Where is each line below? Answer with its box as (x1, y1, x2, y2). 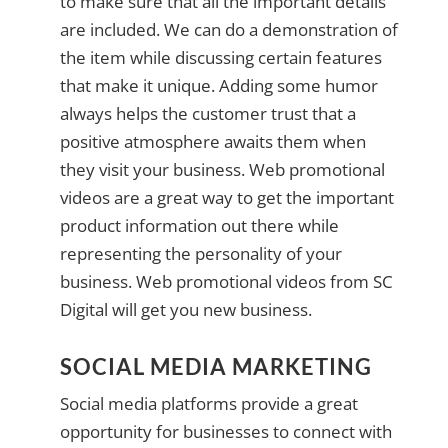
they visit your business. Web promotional (59, 158, 385, 182)
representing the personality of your (59, 242, 342, 266)
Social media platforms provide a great (59, 392, 358, 416)
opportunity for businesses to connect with (59, 420, 392, 444)
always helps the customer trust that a (59, 102, 356, 126)
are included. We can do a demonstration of (59, 18, 398, 42)
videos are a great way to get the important (59, 186, 394, 210)
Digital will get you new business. (59, 298, 312, 322)
